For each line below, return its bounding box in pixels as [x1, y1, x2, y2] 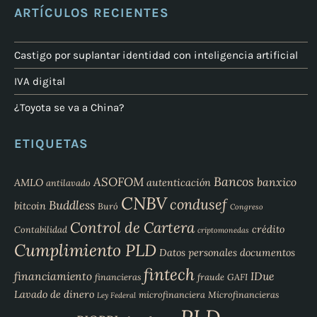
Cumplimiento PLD [14, 239, 156, 260]
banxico [257, 174, 296, 189]
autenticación [146, 175, 211, 189]
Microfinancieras [208, 288, 279, 300]
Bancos [214, 173, 254, 190]
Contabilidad [14, 223, 67, 235]
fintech [144, 263, 195, 284]
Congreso [230, 201, 263, 212]
